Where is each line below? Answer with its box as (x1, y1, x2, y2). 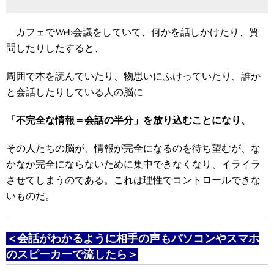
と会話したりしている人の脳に (6, 87, 143, 97)
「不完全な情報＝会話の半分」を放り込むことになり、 (6, 115, 251, 125)
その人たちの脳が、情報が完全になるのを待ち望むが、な (6, 143, 261, 154)
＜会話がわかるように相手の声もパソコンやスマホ (6, 232, 259, 245)
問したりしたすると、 (6, 43, 104, 53)
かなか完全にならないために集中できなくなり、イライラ (6, 159, 261, 169)
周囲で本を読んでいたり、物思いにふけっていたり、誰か (6, 71, 261, 81)
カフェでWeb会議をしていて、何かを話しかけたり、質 (6, 27, 259, 37)
